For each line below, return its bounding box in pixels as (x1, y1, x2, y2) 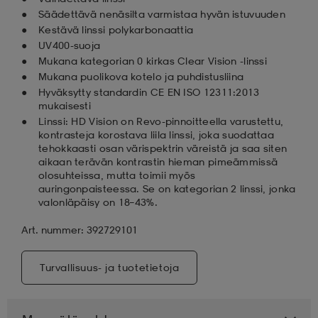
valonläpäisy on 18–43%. (38, 195, 158, 208)
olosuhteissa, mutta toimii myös (38, 168, 196, 181)
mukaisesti (38, 99, 92, 111)
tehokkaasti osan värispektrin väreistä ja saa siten (38, 141, 287, 154)
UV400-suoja (38, 38, 101, 51)
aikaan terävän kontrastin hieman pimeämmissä (38, 155, 278, 168)
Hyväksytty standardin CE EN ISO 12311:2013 (38, 85, 260, 98)
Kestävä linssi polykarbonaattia (38, 23, 194, 35)
